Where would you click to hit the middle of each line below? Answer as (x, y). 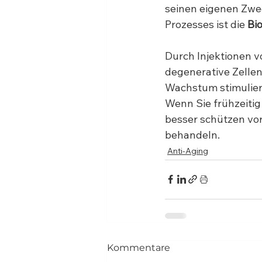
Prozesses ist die (206, 24)
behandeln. (192, 135)
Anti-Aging (188, 151)
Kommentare (139, 247)
